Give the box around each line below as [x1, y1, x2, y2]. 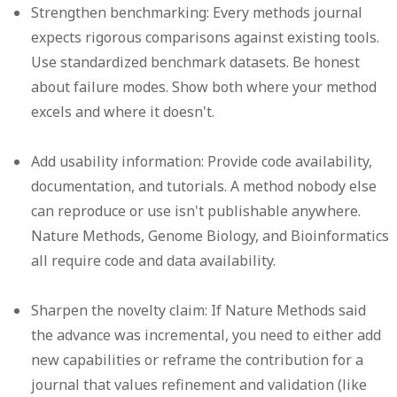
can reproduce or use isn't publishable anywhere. [31, 201, 362, 222]
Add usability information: [31, 152, 205, 172]
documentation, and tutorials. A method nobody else [31, 176, 378, 197]
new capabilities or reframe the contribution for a [31, 350, 364, 370]
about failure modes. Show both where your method [31, 77, 378, 97]
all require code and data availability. [31, 251, 276, 271]
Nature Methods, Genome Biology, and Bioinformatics [31, 226, 390, 246]
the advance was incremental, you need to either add [31, 325, 382, 346]
